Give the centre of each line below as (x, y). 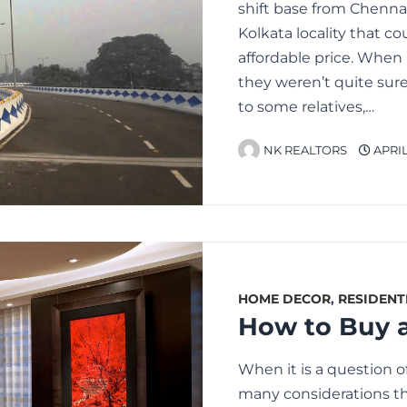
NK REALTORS (305, 150)
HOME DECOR (284, 299)
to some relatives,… (306, 106)
